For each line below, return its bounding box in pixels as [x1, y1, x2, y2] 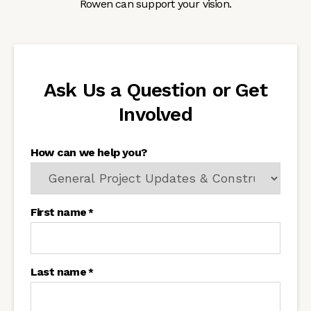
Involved [119, 102, 192, 126]
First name [31, 205, 86, 219]
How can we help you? [31, 145, 146, 159]
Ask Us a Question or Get [44, 78, 267, 101]
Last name [31, 264, 86, 278]
